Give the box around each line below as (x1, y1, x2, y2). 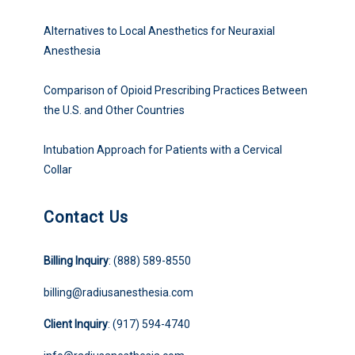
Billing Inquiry (43, 254, 109, 268)
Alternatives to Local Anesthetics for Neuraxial (43, 25, 275, 38)
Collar (43, 163, 74, 177)
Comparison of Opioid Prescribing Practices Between (43, 84, 307, 97)
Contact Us (43, 208, 128, 227)
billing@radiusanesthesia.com (43, 286, 193, 300)
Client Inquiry (43, 318, 108, 331)
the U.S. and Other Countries (43, 104, 185, 117)
